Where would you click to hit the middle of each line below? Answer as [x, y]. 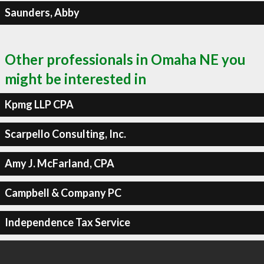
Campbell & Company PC [63, 193]
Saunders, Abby [42, 12]
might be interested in [75, 78]
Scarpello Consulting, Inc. [65, 134]
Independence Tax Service [67, 222]
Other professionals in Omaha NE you [125, 59]
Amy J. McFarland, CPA [59, 163]
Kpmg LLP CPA [39, 104]
